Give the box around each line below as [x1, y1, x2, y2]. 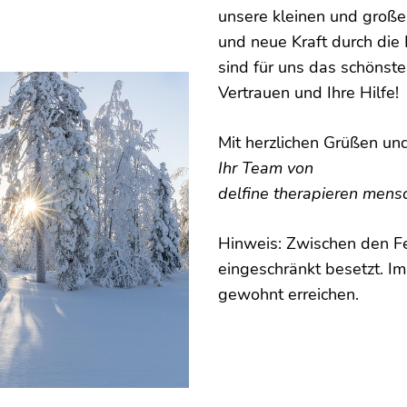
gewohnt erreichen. [218, 283, 359, 305]
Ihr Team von [218, 157, 313, 179]
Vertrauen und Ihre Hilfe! [218, 82, 399, 104]
